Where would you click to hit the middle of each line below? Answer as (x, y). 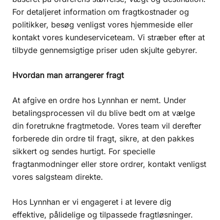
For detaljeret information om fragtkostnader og (101, 12)
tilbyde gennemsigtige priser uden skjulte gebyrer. (105, 50)
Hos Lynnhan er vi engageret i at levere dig (92, 202)
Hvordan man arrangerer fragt (68, 75)
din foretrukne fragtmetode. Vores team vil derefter (107, 125)
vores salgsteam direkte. (58, 177)
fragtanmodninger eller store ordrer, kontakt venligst (109, 164)
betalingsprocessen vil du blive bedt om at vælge (104, 113)
